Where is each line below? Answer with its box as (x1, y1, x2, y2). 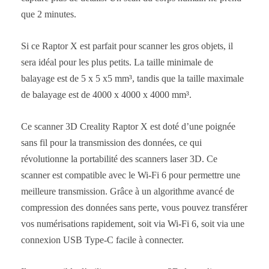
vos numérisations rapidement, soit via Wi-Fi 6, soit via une (21, 218, 244, 229)
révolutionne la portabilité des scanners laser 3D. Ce (21, 153, 217, 164)
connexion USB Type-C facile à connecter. (21, 234, 184, 245)
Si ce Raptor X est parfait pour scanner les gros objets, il (21, 40, 233, 51)
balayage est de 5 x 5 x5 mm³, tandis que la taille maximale (21, 73, 244, 83)
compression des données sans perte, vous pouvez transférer (21, 202, 247, 213)
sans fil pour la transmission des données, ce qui (21, 137, 202, 148)
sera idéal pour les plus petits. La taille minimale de (21, 56, 213, 67)
